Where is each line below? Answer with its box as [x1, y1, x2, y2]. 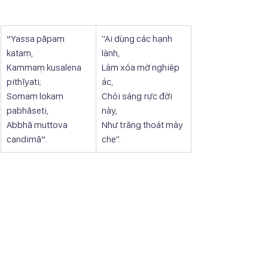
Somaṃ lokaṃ [7, 90, 65, 102]
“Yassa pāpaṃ [7, 32, 66, 44]
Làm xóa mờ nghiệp [102, 61, 181, 73]
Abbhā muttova [7, 118, 69, 130]
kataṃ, [7, 47, 33, 59]
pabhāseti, [7, 104, 48, 116]
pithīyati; [7, 75, 41, 87]
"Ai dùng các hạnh [102, 32, 174, 44]
